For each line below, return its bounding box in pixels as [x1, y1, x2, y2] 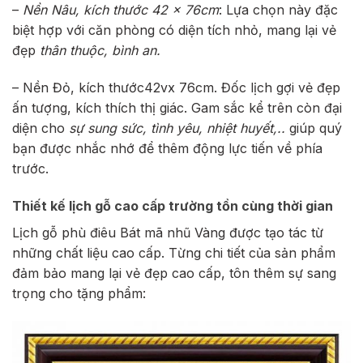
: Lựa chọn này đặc [219, 2, 338, 19]
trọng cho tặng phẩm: [12, 284, 146, 301]
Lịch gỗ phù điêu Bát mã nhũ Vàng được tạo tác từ [12, 224, 323, 241]
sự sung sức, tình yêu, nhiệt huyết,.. [69, 120, 285, 137]
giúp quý [285, 120, 342, 137]
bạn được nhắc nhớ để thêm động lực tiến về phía [12, 140, 322, 157]
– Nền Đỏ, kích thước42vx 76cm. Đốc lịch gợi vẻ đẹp [12, 79, 340, 96]
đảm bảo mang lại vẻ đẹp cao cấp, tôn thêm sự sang [12, 264, 336, 281]
